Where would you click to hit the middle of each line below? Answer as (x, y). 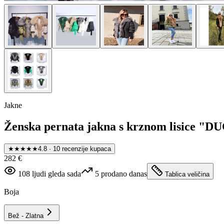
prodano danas (124, 173)
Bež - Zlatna (26, 215)
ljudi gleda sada (56, 173)
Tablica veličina (187, 174)
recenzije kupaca (86, 148)
